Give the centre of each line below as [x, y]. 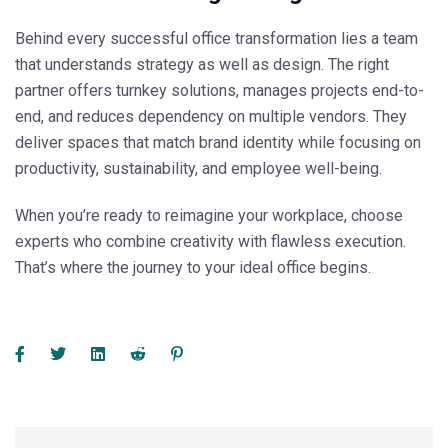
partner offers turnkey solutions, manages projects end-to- [219, 91]
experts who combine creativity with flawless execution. [210, 242]
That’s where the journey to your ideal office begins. [193, 268]
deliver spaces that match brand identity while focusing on [218, 143]
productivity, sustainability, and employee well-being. [198, 169]
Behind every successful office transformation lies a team [216, 39]
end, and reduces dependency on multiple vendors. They [211, 117]
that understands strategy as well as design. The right [202, 65]
